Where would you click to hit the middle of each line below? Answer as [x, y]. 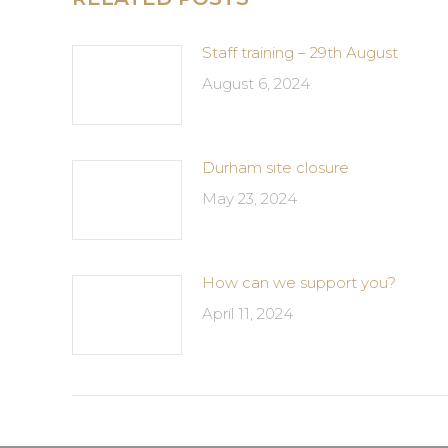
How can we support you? [299, 282]
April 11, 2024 [247, 313]
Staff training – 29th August [300, 52]
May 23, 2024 [249, 198]
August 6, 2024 [256, 83]
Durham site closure [275, 167]
